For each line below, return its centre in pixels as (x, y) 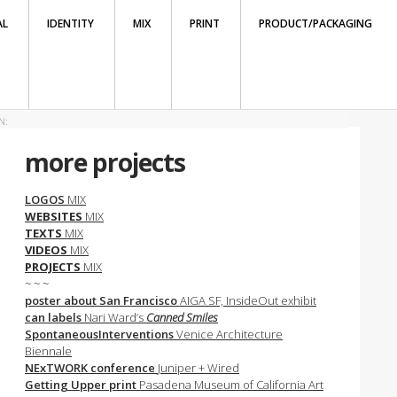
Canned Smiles (182, 317)
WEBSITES (54, 216)
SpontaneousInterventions (101, 334)
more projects (105, 162)
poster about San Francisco (102, 300)
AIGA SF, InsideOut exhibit (248, 300)
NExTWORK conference (91, 368)
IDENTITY (70, 23)
